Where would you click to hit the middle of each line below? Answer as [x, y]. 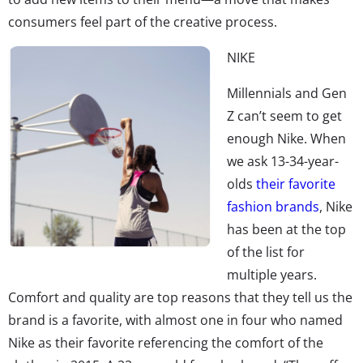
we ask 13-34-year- [283, 161]
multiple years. [272, 274]
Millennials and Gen [287, 93]
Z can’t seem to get [284, 115]
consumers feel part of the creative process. [143, 21]
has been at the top [286, 229]
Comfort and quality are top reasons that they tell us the [180, 297]
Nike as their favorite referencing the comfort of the [166, 342]
